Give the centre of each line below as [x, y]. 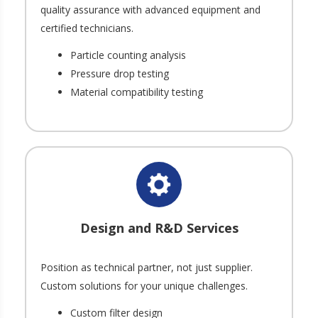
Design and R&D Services [159, 227]
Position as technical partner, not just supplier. [147, 267]
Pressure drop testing [120, 73]
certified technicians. [87, 28]
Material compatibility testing [137, 92]
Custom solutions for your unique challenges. [144, 285]
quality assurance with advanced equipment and [150, 9]
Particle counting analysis [128, 55]
